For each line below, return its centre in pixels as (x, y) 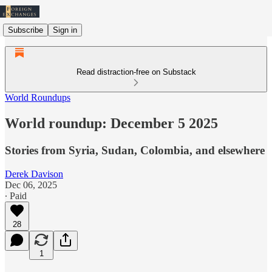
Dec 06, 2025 (31, 185)
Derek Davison (34, 174)
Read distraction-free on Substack (136, 72)
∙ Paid (16, 195)
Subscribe (25, 30)
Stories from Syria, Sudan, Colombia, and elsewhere (135, 150)
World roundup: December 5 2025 (111, 123)
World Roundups (38, 97)
